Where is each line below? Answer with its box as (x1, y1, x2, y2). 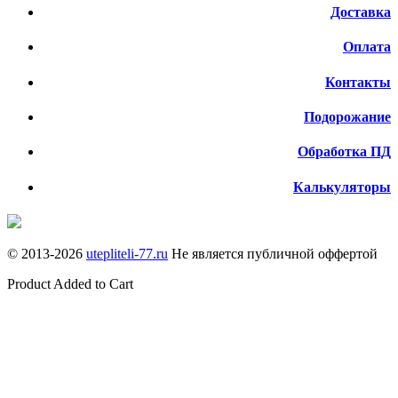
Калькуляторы (293, 179, 391, 195)
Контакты (325, 74, 391, 90)
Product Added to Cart (7, 275, 133, 291)
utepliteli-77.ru (86, 245, 168, 261)
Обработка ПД (298, 144, 391, 160)
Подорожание (304, 109, 391, 124)
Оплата (343, 39, 391, 55)
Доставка (330, 4, 391, 20)
